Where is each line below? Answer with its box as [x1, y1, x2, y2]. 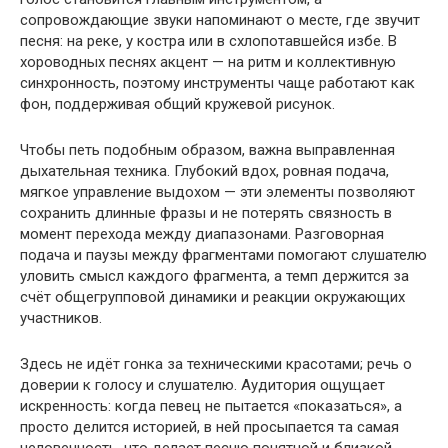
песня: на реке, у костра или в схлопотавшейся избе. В [20, 31, 397, 50]
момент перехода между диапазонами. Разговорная [20, 224, 384, 243]
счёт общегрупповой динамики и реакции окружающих [20, 287, 405, 306]
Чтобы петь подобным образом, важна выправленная [20, 140, 395, 159]
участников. [20, 308, 102, 327]
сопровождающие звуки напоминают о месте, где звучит [20, 10, 420, 29]
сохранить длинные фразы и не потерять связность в [20, 203, 392, 222]
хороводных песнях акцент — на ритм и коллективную [20, 52, 396, 71]
